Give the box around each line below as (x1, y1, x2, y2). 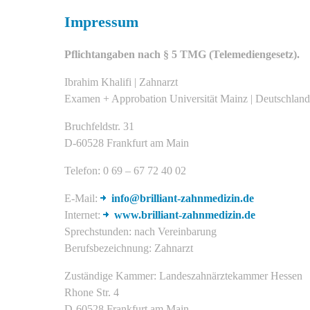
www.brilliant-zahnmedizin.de (114, 208, 255, 221)
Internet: (64, 208, 103, 221)
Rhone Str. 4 (64, 286, 119, 298)
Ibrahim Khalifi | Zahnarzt (64, 75, 178, 88)
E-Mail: (64, 192, 100, 204)
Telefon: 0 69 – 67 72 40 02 (64, 164, 186, 176)
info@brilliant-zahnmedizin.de (111, 192, 254, 204)
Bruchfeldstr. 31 (64, 120, 134, 132)
